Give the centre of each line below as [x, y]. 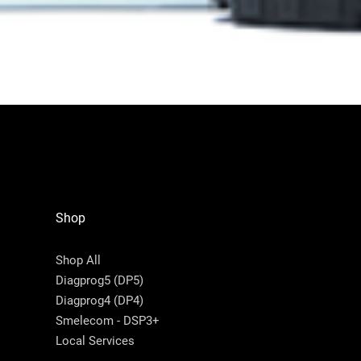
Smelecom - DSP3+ [107, 320]
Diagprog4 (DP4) [99, 300]
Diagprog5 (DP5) [99, 280]
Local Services [95, 340]
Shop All [78, 260]
